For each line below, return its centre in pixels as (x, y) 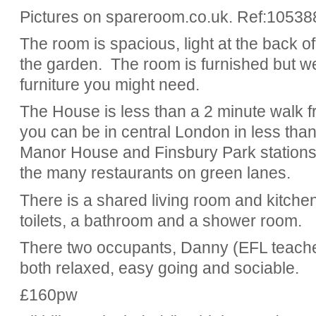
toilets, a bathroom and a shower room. (160, 220)
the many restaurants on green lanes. (155, 173)
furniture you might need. (109, 85)
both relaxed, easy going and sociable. (159, 268)
